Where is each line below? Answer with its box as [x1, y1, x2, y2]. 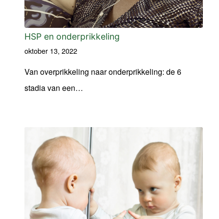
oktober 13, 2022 [24, 45, 77, 56]
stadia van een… [24, 82, 83, 93]
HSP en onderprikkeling [24, 31, 120, 42]
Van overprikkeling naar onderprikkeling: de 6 [24, 66, 181, 77]
